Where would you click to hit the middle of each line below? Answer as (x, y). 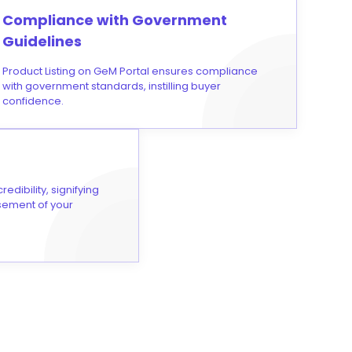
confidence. (33, 101)
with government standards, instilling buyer (111, 86)
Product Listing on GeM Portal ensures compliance (130, 71)
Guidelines (42, 42)
